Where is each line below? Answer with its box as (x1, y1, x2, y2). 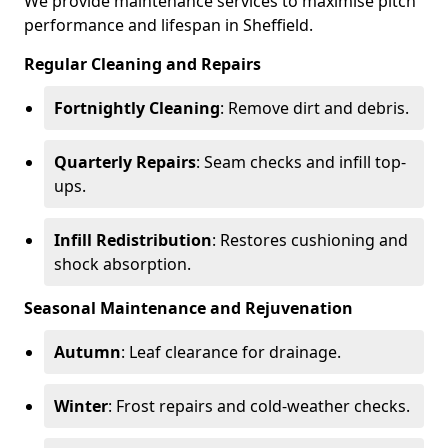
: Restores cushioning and (212, 229, 408, 251)
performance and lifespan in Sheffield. (24, 14, 313, 36)
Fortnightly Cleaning (54, 97, 220, 119)
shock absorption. (54, 253, 191, 275)
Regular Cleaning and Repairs (24, 53, 261, 75)
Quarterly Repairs (54, 151, 196, 173)
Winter (54, 395, 108, 417)
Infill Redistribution (54, 229, 212, 251)
